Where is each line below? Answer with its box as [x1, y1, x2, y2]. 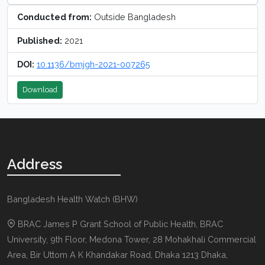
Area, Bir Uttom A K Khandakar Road [7, 249, 151, 260]
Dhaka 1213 [155, 249, 199, 260]
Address [7, 155, 62, 173]
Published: [17, 35, 62, 46]
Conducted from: [17, 11, 92, 22]
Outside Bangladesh [92, 11, 176, 22]
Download [22, 85, 57, 94]
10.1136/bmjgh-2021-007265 [37, 59, 150, 69]
